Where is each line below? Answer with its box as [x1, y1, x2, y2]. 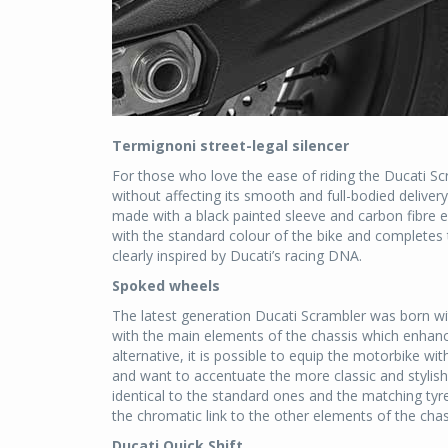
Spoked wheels [112, 275, 220, 295]
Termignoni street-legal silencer [112, 135, 349, 155]
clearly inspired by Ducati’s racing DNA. [112, 245, 362, 265]
